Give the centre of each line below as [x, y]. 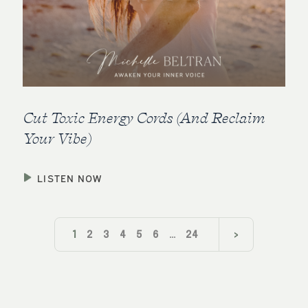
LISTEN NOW [70, 177]
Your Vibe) [57, 138]
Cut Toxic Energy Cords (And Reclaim [144, 117]
